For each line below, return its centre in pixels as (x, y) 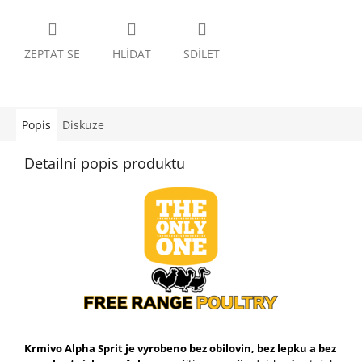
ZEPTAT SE (52, 54)
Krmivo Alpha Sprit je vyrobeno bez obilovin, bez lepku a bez (180, 349)
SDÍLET (202, 54)
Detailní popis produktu (105, 164)
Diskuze (83, 125)
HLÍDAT (132, 54)
